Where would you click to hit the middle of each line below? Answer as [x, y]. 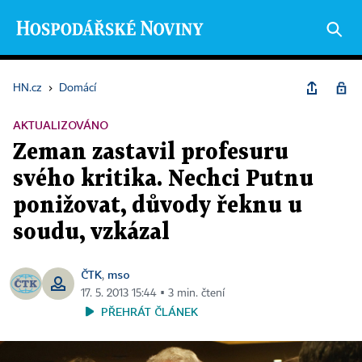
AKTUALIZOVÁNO [61, 125]
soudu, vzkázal [91, 233]
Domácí [78, 88]
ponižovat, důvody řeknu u [158, 206]
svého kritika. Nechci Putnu [163, 179]
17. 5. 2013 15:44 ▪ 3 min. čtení [153, 293]
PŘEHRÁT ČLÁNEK [149, 311]
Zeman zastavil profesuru [151, 153]
